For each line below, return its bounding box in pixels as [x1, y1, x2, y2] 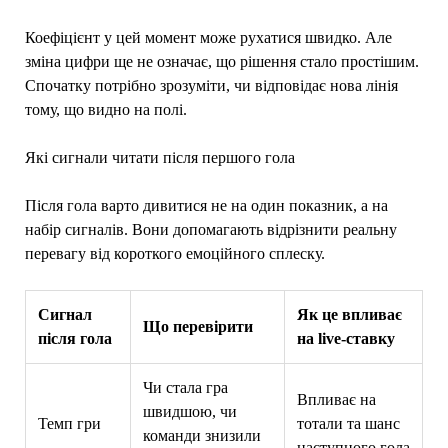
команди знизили [142, 426, 261, 444]
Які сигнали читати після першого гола [24, 148, 295, 166]
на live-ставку [296, 329, 395, 347]
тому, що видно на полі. [24, 100, 187, 118]
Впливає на [296, 390, 376, 408]
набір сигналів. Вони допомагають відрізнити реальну [24, 220, 397, 238]
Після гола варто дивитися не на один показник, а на [24, 196, 388, 214]
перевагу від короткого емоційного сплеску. [24, 244, 325, 262]
